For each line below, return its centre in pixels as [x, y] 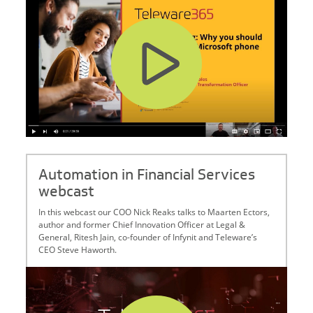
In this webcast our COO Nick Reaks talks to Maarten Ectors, [154, 212]
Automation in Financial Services [147, 175]
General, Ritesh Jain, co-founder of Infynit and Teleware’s [148, 237]
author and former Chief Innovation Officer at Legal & [142, 225]
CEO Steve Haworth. [78, 250]
